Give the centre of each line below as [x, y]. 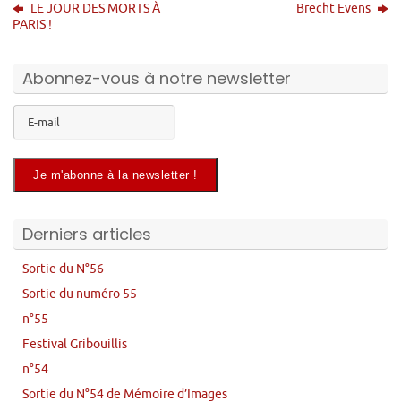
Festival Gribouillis [75, 344]
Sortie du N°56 [63, 269]
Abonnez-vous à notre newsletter [157, 79]
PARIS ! [33, 25]
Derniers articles [87, 235]
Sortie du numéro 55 [80, 294]
